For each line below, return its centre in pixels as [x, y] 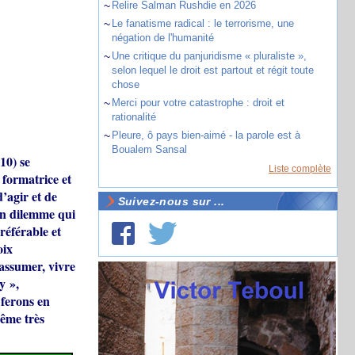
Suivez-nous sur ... [171, 201]
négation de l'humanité [162, 38]
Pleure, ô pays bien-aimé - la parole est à [206, 135]
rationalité [134, 117]
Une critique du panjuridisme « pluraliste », [209, 56]
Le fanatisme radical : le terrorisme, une [202, 23]
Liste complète [300, 169]
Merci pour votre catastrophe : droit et [198, 103]
